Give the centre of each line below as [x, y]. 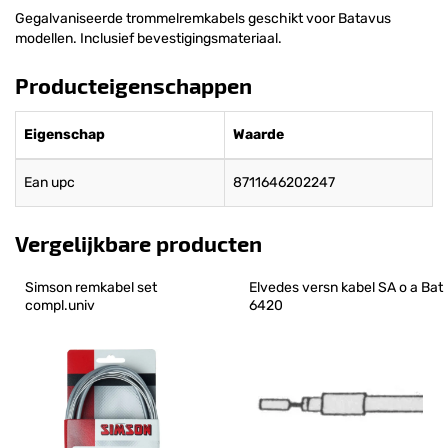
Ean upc [49, 182]
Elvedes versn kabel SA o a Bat [347, 287]
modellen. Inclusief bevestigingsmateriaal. [148, 38]
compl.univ [60, 305]
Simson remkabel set [92, 287]
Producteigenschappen [133, 84]
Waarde [258, 134]
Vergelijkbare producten [138, 242]
